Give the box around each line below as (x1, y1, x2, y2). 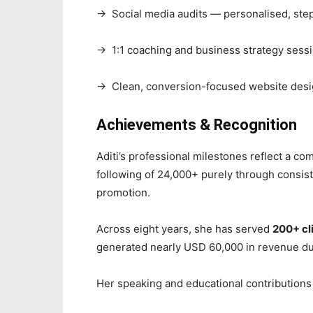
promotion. (96, 186, 150, 199)
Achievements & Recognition (96, 116, 297, 133)
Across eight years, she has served (96, 222, 272, 235)
